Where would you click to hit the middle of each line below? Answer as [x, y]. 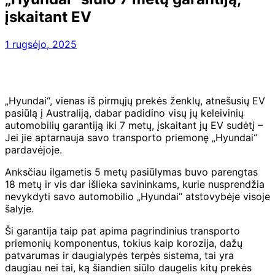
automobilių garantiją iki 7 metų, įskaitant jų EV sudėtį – [134, 125]
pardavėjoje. [33, 149]
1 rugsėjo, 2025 [41, 44]
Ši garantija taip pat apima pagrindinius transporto [122, 230]
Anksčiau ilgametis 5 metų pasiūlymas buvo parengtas [131, 172]
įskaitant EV [48, 17]
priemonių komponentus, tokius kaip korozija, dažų [124, 243]
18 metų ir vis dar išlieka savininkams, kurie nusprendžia [135, 184]
